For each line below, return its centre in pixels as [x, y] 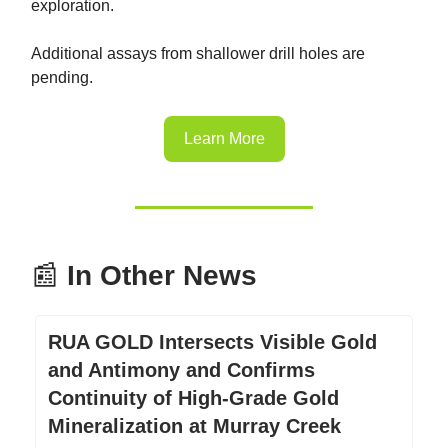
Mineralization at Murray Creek [194, 425]
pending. [62, 77]
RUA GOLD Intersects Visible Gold [212, 341]
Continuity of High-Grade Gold [193, 397]
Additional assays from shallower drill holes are [198, 53]
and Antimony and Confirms [181, 369]
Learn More [224, 138]
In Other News [158, 275]
